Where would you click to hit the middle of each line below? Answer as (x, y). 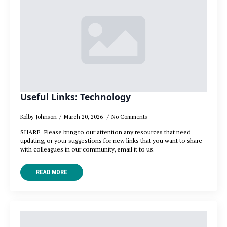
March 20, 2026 (84, 117)
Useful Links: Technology (75, 97)
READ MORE (52, 173)
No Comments (129, 117)
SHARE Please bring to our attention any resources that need (105, 132)
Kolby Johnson (39, 117)
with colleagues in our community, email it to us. (87, 149)
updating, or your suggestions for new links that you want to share (111, 141)
